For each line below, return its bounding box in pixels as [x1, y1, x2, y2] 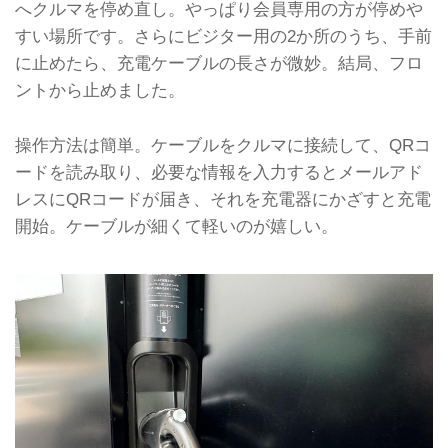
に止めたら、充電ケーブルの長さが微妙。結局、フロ [15, 53, 423, 74]
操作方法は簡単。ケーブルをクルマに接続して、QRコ [15, 134, 431, 155]
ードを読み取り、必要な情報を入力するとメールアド [15, 161, 423, 182]
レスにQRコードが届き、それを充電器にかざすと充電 [15, 188, 431, 209]
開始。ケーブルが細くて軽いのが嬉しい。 [15, 215, 338, 236]
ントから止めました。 [15, 80, 185, 101]
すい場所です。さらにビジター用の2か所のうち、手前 [15, 26, 432, 47]
